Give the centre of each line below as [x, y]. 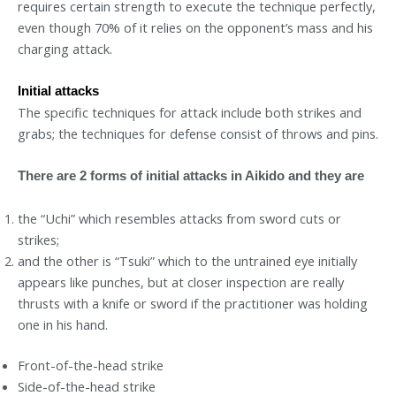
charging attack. [65, 48]
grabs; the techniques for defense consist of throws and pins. [198, 133]
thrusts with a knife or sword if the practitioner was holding [193, 303]
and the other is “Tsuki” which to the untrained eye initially [187, 260]
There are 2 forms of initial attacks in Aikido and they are [191, 176]
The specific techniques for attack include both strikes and [190, 112]
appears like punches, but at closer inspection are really [181, 282]
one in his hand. [63, 324]
